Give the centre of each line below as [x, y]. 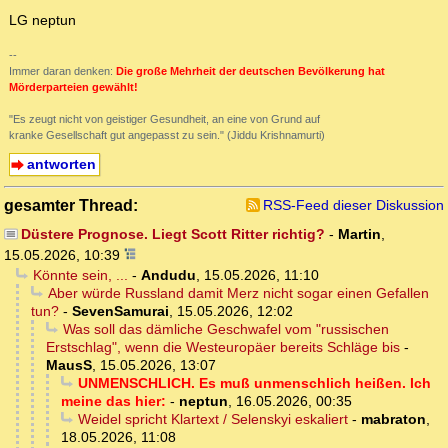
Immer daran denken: [62, 71]
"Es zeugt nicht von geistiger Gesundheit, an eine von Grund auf [164, 119]
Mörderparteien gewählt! [73, 87]
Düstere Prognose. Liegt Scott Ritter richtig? [172, 234]
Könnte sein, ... [80, 275]
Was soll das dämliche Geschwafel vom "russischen [225, 329]
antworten [61, 164]
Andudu [168, 275]
